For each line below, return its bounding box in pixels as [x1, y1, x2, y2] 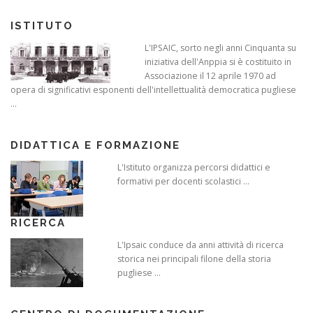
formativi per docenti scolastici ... [117, 175, 249, 188]
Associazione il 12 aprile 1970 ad [145, 70, 276, 82]
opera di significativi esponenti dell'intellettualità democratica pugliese [10, 84, 296, 96]
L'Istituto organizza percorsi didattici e [117, 161, 270, 174]
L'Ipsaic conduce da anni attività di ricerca [117, 239, 284, 252]
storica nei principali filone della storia [117, 253, 271, 265]
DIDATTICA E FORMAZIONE [10, 139, 180, 152]
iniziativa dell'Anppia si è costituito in [145, 56, 291, 68]
